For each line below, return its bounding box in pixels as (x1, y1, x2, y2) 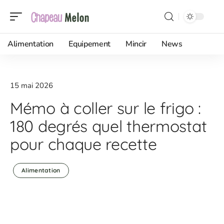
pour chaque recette (10, 134, 157, 154)
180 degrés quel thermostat (10, 116, 207, 136)
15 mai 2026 (10, 80, 53, 90)
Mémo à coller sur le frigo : (10, 98, 201, 118)
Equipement (68, 38, 110, 49)
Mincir (125, 38, 147, 49)
